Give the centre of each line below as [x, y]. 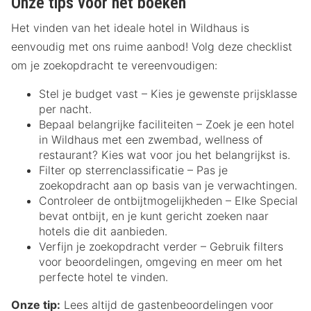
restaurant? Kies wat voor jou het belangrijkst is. [165, 155]
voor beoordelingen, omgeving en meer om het [161, 262]
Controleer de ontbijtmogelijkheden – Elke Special [168, 201]
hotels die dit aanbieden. [103, 232]
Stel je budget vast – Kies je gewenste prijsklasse [168, 94]
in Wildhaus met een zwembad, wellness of [151, 140]
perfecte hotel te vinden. [103, 277]
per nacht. [65, 109]
